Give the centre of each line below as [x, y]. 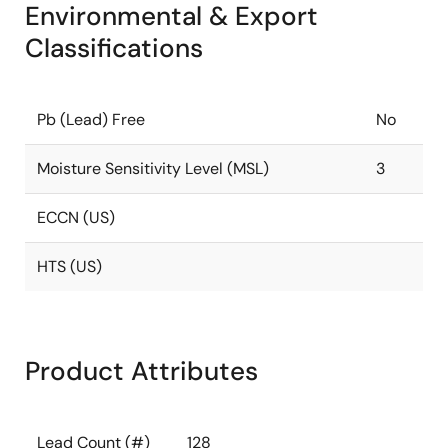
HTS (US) [69, 266]
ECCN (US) [76, 217]
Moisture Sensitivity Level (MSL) [153, 168]
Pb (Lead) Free [91, 119]
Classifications [114, 48]
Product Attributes [141, 371]
